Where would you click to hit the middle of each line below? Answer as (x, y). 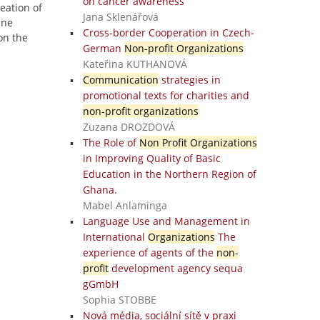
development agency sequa (175, 268)
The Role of (111, 142)
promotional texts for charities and (166, 95)
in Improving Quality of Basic (151, 158)
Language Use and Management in (166, 221)
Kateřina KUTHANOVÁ (135, 64)
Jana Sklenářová (120, 17)
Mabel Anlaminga (125, 205)
